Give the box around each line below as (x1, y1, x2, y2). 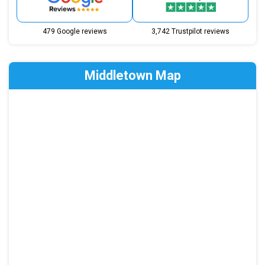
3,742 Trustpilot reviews (151, 27, 230, 36)
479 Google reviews (42, 27, 107, 36)
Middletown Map (84, 68, 181, 83)
